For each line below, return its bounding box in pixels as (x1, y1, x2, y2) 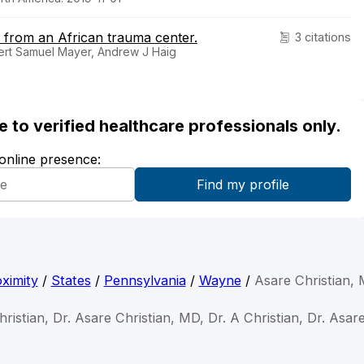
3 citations (295, 30, 351, 45)
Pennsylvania (103, 272, 186, 289)
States (50, 272, 91, 289)
